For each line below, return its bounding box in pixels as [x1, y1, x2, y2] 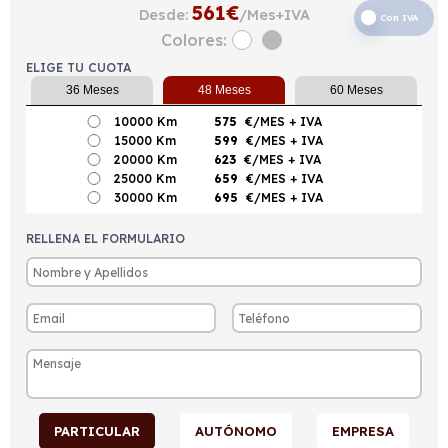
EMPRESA [332, 423, 395, 439]
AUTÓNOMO [194, 423, 277, 439]
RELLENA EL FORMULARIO [26, 231, 185, 246]
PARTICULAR [53, 423, 140, 439]
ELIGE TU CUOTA [26, 60, 131, 75]
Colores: [161, 30, 227, 50]
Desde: [138, 6, 188, 24]
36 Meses [65, 83, 119, 97]
